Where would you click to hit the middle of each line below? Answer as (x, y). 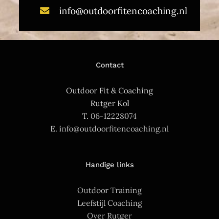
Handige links (109, 165)
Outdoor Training (109, 190)
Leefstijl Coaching (109, 203)
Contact (109, 65)
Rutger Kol (109, 103)
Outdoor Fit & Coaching (109, 91)
